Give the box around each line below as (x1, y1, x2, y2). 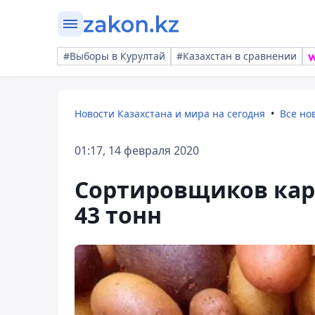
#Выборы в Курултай (63, 49, 165, 63)
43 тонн (75, 200, 162, 230)
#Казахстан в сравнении (176, 49, 297, 63)
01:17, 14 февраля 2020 (75, 143, 199, 158)
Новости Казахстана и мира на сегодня (75, 107, 265, 120)
